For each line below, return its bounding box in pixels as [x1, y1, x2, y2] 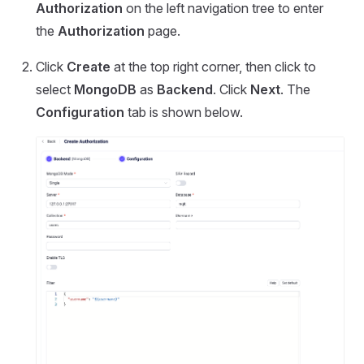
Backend [157, 81, 213, 97]
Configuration [36, 104, 124, 120]
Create [67, 58, 110, 75]
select [36, 81, 74, 97]
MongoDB [74, 81, 136, 97]
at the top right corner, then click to [110, 58, 316, 75]
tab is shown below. [124, 104, 243, 120]
